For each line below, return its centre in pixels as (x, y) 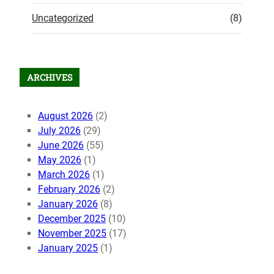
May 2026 (60, 160)
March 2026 (64, 175)
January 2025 (68, 248)
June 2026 (61, 146)
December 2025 (72, 219)
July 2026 (59, 131)
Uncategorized (63, 18)
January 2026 (68, 204)
